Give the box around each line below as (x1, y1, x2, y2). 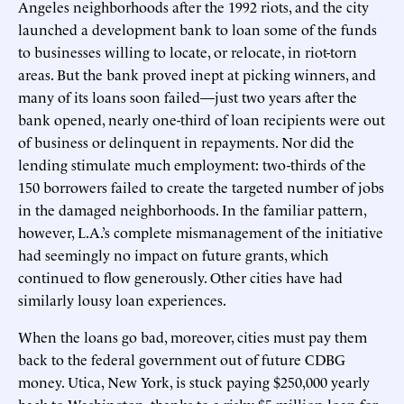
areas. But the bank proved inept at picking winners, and (18, 63, 376, 84)
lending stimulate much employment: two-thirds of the (18, 153, 366, 174)
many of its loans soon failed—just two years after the (18, 86, 357, 106)
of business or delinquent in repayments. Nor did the (18, 131, 354, 151)
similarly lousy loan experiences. (18, 289, 226, 309)
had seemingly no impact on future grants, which (18, 243, 328, 264)
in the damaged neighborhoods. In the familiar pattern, (18, 198, 366, 219)
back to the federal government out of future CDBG (18, 348, 345, 369)
